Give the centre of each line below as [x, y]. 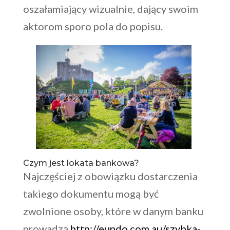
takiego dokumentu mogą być [91, 194]
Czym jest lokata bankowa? [81, 163]
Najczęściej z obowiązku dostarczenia [110, 176]
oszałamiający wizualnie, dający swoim [110, 9]
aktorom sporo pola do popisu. [93, 26]
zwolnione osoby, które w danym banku [113, 211]
